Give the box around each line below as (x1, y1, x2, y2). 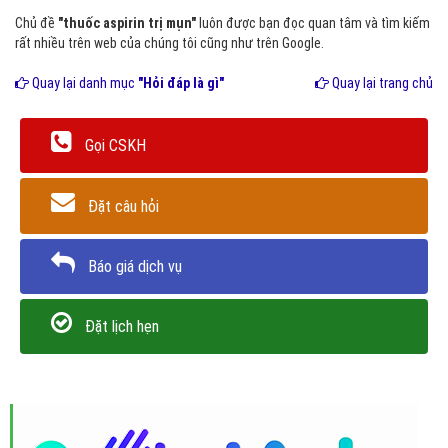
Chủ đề (15, 15, 58, 31)
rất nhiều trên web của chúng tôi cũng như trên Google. (15, 35, 324, 51)
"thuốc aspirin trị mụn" (58, 15, 196, 31)
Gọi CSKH (85, 136, 146, 156)
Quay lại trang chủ (329, 75, 433, 91)
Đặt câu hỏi (88, 196, 159, 216)
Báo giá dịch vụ (88, 256, 182, 276)
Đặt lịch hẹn (85, 317, 159, 337)
